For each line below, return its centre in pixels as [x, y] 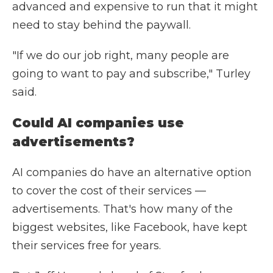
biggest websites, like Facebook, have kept [130, 227]
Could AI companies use [98, 123]
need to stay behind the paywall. [101, 25]
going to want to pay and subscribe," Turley [131, 74]
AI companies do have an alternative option [132, 172]
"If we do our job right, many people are [121, 55]
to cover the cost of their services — [109, 191]
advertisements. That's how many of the [122, 209]
